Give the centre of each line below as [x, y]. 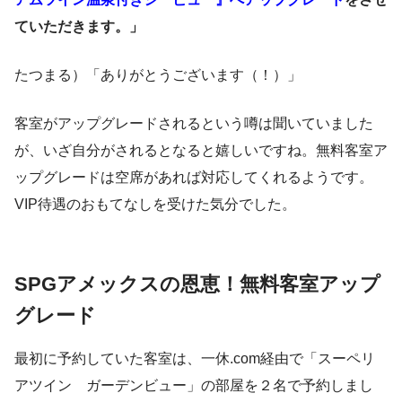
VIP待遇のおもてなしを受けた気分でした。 [155, 205]
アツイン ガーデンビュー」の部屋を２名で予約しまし [194, 385]
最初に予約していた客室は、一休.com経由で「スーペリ [195, 358]
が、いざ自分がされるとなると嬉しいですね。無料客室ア [201, 151]
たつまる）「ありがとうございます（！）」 [158, 75]
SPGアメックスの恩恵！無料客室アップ [197, 284]
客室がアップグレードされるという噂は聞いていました [194, 124]
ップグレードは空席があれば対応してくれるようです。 [194, 178]
